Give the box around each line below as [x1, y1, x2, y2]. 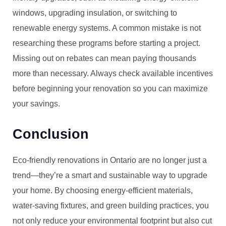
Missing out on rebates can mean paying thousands [13, 54, 196, 63]
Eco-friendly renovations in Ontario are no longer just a [13, 156, 207, 164]
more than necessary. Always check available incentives [13, 69, 213, 78]
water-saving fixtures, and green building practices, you [13, 201, 209, 210]
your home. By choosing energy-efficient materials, [13, 186, 193, 195]
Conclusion [13, 127, 89, 142]
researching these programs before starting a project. [13, 39, 200, 47]
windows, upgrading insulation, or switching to [13, 9, 177, 17]
